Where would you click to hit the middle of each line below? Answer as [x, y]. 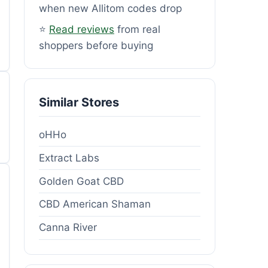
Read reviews [82, 29]
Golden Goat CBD [81, 181]
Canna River [68, 228]
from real [137, 29]
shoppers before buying [96, 45]
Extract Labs [69, 158]
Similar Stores [79, 102]
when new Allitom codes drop [110, 8]
